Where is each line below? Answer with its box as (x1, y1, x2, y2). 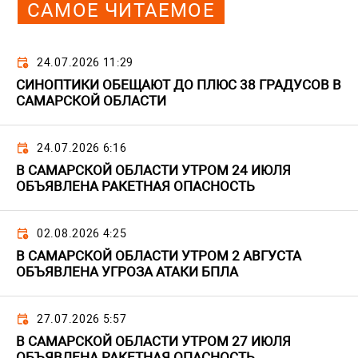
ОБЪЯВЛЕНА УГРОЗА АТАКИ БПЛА (16, 264, 238, 280)
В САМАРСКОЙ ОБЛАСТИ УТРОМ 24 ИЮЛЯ (16, 162, 291, 178)
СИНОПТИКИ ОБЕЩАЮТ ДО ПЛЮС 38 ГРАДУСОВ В (16, 77, 341, 93)
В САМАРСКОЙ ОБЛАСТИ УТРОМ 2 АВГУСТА (16, 248, 301, 264)
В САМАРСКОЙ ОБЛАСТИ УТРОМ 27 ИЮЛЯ (16, 333, 291, 349)
